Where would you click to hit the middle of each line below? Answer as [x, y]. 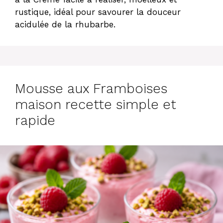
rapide [35, 120]
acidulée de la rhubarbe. [65, 24]
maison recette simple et [96, 104]
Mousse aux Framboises [91, 88]
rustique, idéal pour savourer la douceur [98, 12]
